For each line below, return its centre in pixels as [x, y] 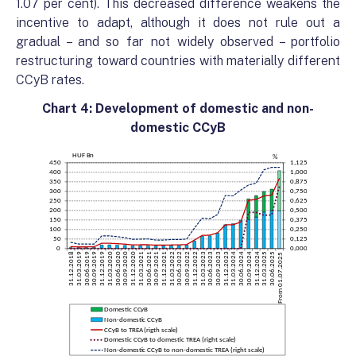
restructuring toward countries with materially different [178, 61]
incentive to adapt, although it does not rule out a [178, 23]
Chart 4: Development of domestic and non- [178, 109]
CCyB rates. [50, 80]
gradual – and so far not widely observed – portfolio [178, 42]
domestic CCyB [178, 128]
